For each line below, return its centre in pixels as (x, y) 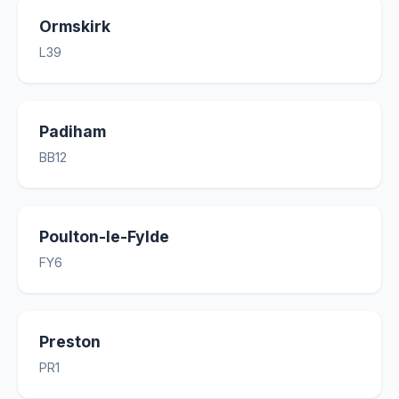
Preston (70, 342)
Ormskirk (75, 26)
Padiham (73, 131)
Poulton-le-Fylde (104, 236)
